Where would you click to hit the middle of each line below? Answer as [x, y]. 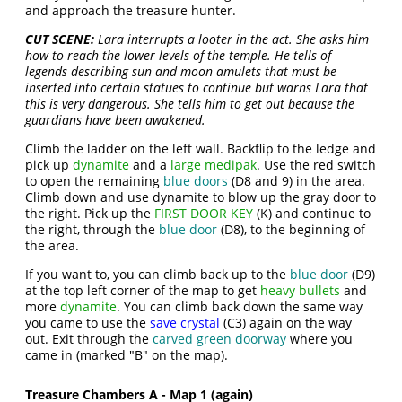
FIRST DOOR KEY [204, 213]
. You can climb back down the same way [240, 306]
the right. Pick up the [90, 213]
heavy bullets [301, 290]
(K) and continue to [312, 213]
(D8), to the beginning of [292, 229]
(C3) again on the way [286, 323]
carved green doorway [220, 339]
